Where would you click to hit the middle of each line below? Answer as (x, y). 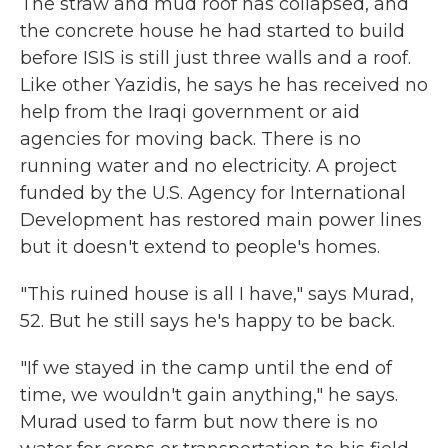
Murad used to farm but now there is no (199, 422)
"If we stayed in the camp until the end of (206, 368)
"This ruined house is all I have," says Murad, (217, 294)
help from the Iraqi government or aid (190, 112)
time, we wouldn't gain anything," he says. (209, 395)
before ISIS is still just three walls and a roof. (215, 58)
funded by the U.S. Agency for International (213, 193)
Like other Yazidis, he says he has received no (224, 85)
